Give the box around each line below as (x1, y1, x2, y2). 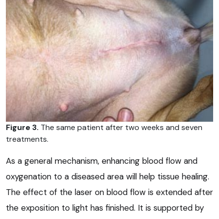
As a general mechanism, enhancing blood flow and (6, 155, 197, 166)
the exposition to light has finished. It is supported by (6, 202, 204, 213)
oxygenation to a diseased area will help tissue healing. (6, 171, 209, 182)
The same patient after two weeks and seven (39, 122, 202, 132)
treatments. (6, 133, 48, 144)
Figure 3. (6, 122, 39, 132)
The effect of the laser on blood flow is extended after (6, 186, 213, 197)
